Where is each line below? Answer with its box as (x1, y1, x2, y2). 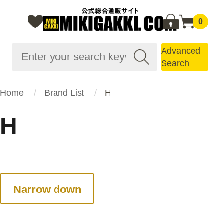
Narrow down (13, 183, 81, 195)
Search (161, 58, 189, 68)
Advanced (161, 46, 200, 55)
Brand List (44, 88, 84, 98)
